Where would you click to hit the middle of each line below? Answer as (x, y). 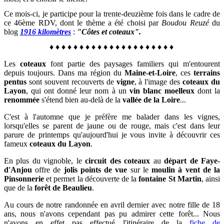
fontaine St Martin (170, 178)
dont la (207, 90)
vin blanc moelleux (162, 90)
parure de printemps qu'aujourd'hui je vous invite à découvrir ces (112, 134)
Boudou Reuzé (185, 22)
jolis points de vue (95, 169)
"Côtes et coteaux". (109, 31)
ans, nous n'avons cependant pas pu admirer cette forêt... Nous (112, 213)
